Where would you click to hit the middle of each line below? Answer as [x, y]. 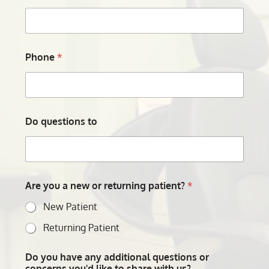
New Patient [71, 207]
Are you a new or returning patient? [107, 186]
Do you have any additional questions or [117, 257]
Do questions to [62, 122]
